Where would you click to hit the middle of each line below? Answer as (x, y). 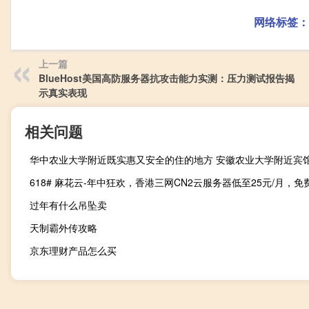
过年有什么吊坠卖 (68, 205)
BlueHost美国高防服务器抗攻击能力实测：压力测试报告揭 (167, 78)
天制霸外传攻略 (63, 228)
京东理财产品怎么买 (73, 251)
